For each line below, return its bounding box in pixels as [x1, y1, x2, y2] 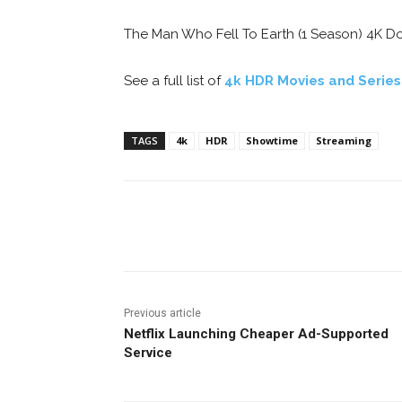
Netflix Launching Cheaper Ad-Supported [124, 325, 389, 342]
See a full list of [124, 72, 224, 89]
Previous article [124, 306, 201, 319]
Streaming [316, 133, 371, 147]
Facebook [166, 218, 215, 232]
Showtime [246, 133, 298, 147]
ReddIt [286, 218, 322, 232]
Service [124, 344, 172, 361]
